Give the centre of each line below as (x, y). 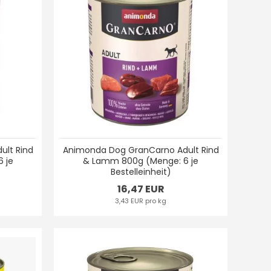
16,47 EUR (141, 189)
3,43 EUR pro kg (141, 201)
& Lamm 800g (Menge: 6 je (141, 161)
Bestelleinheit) (141, 171)
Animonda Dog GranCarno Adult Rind (141, 150)
